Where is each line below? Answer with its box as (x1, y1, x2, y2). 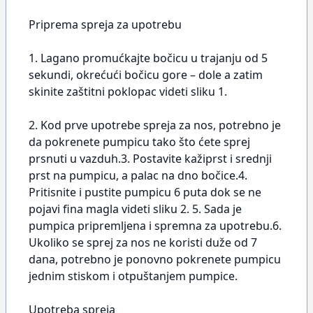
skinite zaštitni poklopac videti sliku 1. (29, 84, 227, 99)
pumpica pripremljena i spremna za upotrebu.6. (29, 218, 282, 233)
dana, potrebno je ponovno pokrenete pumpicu (29, 252, 281, 267)
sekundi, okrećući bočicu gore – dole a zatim (29, 67, 263, 82)
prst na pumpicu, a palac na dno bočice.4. (29, 168, 247, 183)
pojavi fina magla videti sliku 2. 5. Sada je (29, 201, 242, 217)
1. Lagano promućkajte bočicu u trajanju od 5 (29, 50, 268, 66)
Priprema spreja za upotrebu (29, 17, 182, 32)
